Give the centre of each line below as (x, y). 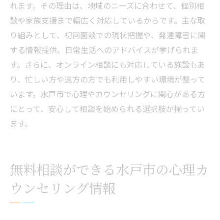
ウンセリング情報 (63, 188)
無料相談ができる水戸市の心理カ (109, 169)
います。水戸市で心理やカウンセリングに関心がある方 (108, 94)
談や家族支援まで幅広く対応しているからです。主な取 (108, 20)
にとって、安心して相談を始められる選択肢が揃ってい (107, 109)
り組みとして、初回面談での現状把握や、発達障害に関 (108, 35)
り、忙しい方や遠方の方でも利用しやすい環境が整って (108, 79)
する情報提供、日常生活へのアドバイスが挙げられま (104, 50)
